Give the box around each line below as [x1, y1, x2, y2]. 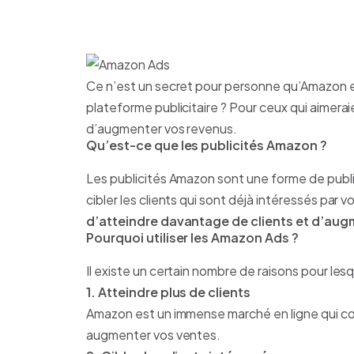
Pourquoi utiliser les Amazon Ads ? [86, 229, 299, 247]
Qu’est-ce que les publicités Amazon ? [86, 137, 327, 154]
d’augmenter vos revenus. [86, 120, 238, 137]
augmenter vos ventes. [86, 326, 221, 344]
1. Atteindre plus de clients [86, 284, 251, 301]
